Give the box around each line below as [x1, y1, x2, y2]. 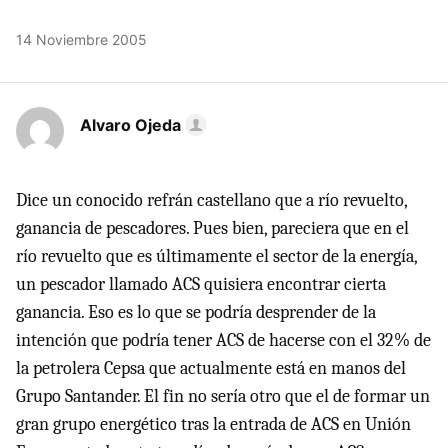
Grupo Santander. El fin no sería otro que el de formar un [16, 385, 430, 407]
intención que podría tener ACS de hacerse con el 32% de [16, 329, 431, 351]
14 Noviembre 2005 [16, 30, 147, 48]
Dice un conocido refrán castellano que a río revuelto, [16, 189, 407, 211]
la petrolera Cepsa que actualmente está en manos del [16, 357, 406, 379]
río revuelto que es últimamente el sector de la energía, [16, 245, 417, 267]
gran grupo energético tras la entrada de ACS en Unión [16, 413, 411, 435]
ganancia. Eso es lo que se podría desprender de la [16, 301, 376, 323]
